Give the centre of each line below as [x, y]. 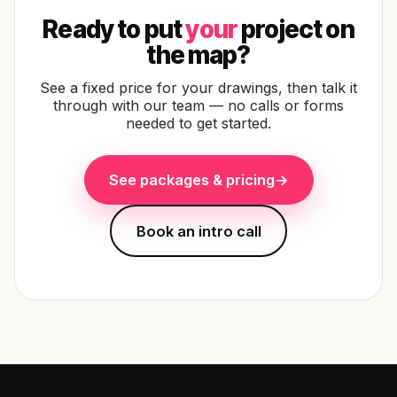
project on [296, 29]
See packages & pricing [191, 180]
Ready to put [114, 29]
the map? [198, 55]
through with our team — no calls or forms [198, 105]
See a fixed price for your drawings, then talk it [198, 88]
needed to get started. [198, 123]
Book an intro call [198, 231]
